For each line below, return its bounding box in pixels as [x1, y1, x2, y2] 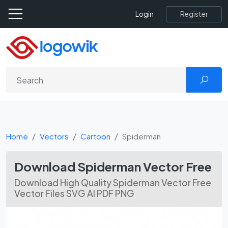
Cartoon [80, 131, 110, 141]
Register [180, 9, 208, 18]
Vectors [40, 131, 69, 141]
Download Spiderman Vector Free [14, 159, 212, 174]
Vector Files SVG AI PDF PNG [14, 188, 134, 199]
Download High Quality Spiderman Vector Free [14, 177, 211, 188]
